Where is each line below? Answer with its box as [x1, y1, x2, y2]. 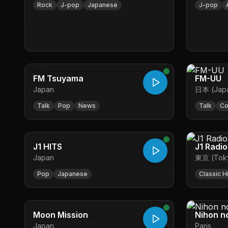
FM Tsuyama [33, 73, 83, 83]
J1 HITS [33, 141, 62, 152]
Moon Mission [33, 210, 88, 220]
